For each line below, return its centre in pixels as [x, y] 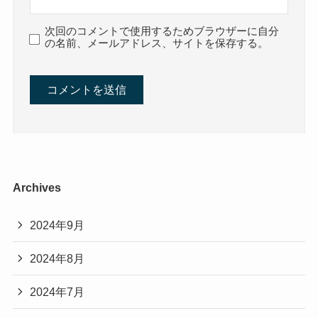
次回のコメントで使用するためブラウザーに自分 [162, 32]
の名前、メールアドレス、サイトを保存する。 [157, 44]
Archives [37, 188]
